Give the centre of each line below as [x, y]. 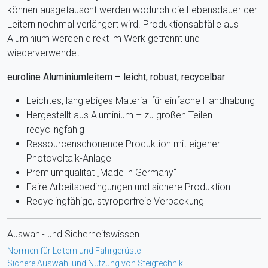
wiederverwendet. [45, 53]
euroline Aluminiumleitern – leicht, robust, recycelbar [116, 77]
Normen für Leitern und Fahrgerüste [74, 250]
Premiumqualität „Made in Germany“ [101, 172]
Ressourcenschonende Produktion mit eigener [123, 144]
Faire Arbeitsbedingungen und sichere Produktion [128, 187]
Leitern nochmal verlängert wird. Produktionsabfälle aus [123, 24]
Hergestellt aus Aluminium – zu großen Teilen [119, 115]
